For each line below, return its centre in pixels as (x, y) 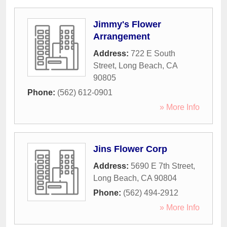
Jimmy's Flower (127, 25)
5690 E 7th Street (162, 166)
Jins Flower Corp (130, 149)
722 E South (153, 54)
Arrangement (122, 37)
